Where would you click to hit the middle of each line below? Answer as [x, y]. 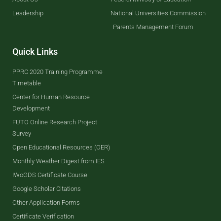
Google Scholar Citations [47, 188]
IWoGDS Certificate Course [50, 175]
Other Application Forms [46, 202]
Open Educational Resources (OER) [61, 147]
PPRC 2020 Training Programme [57, 72]
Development [31, 108]
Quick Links [35, 51]
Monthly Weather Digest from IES [58, 161]
